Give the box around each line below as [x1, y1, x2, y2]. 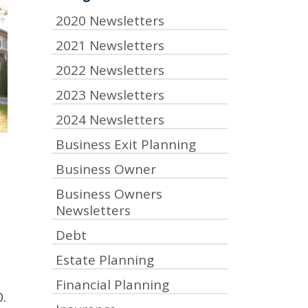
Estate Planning [56, 251, 154, 269]
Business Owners [56, 185, 162, 203]
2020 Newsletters [56, 12, 164, 30]
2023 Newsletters [56, 86, 164, 104]
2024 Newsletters [56, 111, 164, 129]
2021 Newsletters [56, 36, 164, 54]
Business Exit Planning [56, 135, 196, 153]
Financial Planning [56, 276, 169, 294]
